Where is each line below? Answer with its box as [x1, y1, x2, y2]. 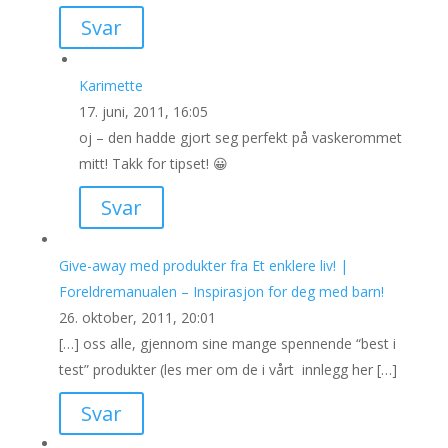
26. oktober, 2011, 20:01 [58, 308, 216, 327]
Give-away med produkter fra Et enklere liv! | [58, 256, 348, 275]
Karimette [78, 76, 143, 95]
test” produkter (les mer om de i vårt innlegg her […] [58, 360, 397, 379]
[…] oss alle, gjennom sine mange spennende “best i [58, 334, 396, 353]
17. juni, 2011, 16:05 [78, 102, 208, 121]
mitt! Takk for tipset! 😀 [78, 154, 228, 173]
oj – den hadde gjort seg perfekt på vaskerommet [78, 128, 402, 147]
